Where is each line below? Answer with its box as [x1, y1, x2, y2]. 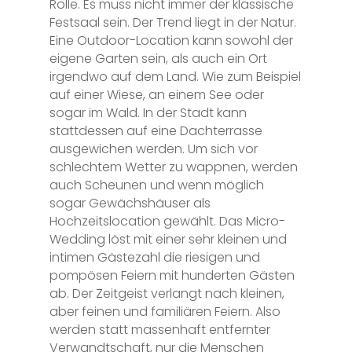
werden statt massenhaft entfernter [49, 320, 270, 339]
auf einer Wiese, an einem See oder [49, 85, 264, 104]
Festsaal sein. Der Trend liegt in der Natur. [49, 13, 296, 31]
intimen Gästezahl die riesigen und [49, 247, 260, 266]
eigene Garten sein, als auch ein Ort [49, 49, 267, 68]
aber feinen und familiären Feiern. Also [49, 302, 280, 321]
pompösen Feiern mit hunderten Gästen [49, 266, 295, 284]
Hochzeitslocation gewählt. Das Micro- [49, 211, 285, 230]
